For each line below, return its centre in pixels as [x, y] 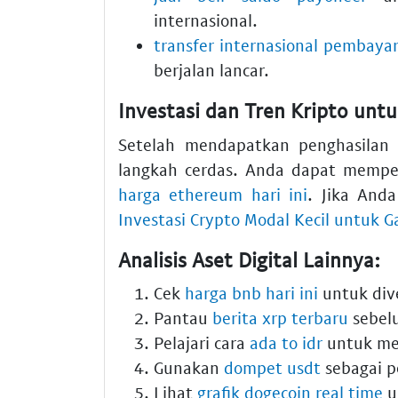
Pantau [183, 318]
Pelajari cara [202, 343]
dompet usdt [272, 368]
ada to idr [286, 343]
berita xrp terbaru [280, 318]
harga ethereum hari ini [213, 194]
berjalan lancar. [211, 70]
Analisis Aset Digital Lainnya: [249, 259]
